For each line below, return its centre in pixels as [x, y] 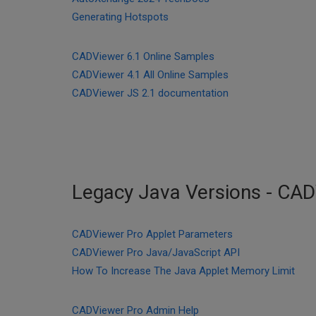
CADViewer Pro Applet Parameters [152, 234]
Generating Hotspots [120, 17]
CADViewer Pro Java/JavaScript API [156, 253]
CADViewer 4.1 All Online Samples [150, 75]
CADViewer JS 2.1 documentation [150, 93]
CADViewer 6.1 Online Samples [143, 56]
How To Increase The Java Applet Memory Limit [183, 271]
